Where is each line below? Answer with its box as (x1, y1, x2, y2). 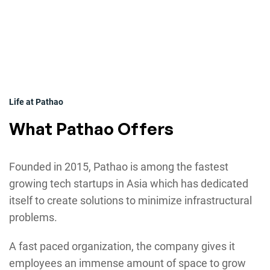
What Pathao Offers (9, 118, 174, 140)
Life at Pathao (9, 97, 63, 107)
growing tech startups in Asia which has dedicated (9, 177, 248, 190)
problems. (9, 211, 57, 224)
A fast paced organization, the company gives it (9, 240, 235, 253)
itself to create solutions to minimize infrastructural (9, 194, 252, 207)
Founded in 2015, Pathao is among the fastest (9, 160, 228, 174)
